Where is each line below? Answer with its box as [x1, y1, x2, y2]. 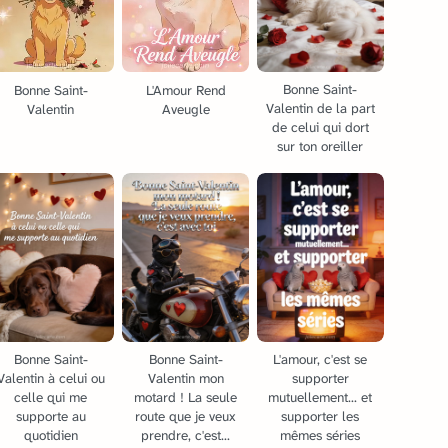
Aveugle [161, 100, 210, 118]
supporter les [281, 408, 360, 426]
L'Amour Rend [145, 81, 226, 99]
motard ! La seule [134, 389, 238, 407]
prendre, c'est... [141, 427, 231, 445]
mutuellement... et [268, 389, 373, 407]
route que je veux [135, 408, 237, 426]
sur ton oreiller [277, 137, 364, 155]
